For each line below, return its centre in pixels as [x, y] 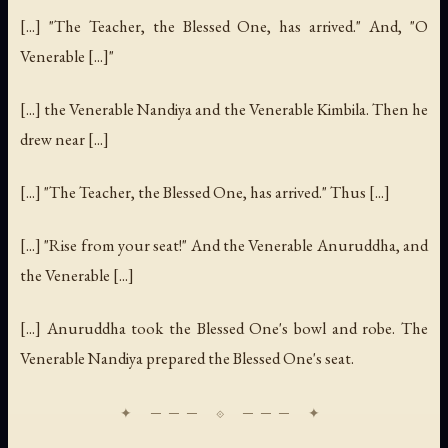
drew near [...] [64, 139]
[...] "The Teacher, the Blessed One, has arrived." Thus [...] [205, 192]
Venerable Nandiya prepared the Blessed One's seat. [187, 358]
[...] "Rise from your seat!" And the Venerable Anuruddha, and [224, 245]
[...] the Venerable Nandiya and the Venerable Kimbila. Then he [224, 109]
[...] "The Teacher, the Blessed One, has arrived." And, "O [224, 26]
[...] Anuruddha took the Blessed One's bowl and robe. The [224, 328]
